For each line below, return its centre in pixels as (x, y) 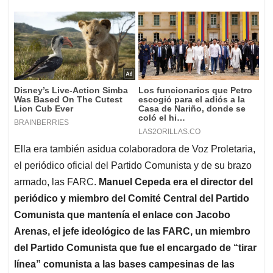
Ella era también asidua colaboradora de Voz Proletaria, (135, 149)
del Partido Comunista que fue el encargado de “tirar (135, 248)
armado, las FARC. (56, 182)
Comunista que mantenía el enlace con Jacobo (122, 215)
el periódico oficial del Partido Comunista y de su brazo (133, 166)
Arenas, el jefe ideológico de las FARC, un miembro (132, 232)
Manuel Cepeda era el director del (176, 182)
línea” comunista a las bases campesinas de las (124, 264)
